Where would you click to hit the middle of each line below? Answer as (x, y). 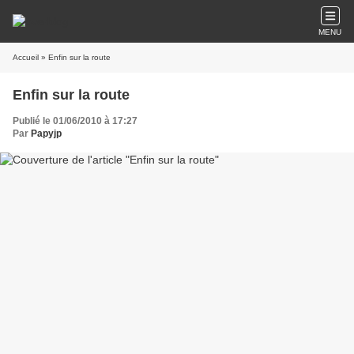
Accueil (26, 57)
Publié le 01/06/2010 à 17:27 (75, 121)
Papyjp (46, 134)
